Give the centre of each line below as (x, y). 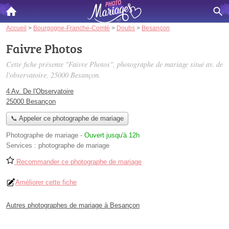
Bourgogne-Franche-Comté (72, 28)
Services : (22, 146)
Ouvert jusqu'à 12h (112, 135)
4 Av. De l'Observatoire (40, 91)
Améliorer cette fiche (46, 182)
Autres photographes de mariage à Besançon (73, 205)
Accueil (16, 28)
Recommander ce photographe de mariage (78, 162)
